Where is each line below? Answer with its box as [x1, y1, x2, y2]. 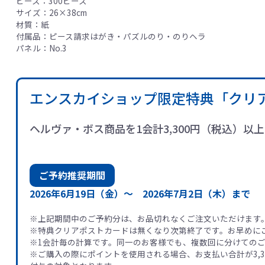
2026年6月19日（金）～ [29, 186, 143, 201]
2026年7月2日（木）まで [142, 186, 250, 201]
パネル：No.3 [15, 41, 67, 54]
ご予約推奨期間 [38, 167, 105, 182]
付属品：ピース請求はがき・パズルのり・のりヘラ [15, 30, 206, 42]
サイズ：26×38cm [15, 6, 87, 18]
